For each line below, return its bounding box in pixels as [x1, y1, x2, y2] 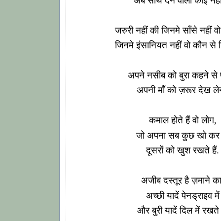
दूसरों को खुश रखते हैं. [146, 145, 219, 156]
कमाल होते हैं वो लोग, [148, 115, 217, 126]
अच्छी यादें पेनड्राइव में [146, 190, 220, 201]
